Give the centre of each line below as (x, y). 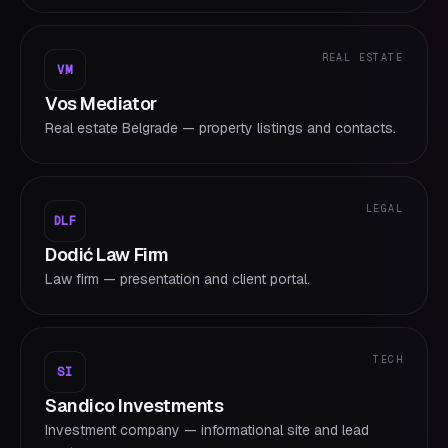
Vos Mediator (101, 103)
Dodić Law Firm (107, 254)
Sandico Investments (134, 405)
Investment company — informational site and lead (207, 430)
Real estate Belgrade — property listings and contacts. (220, 128)
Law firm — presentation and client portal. (177, 279)
